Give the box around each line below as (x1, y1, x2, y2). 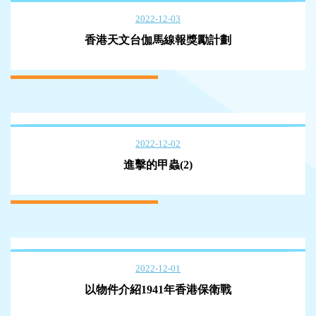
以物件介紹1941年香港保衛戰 (85, 284, 231, 296)
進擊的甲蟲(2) (123, 159, 193, 171)
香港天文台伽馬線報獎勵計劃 (85, 34, 231, 46)
